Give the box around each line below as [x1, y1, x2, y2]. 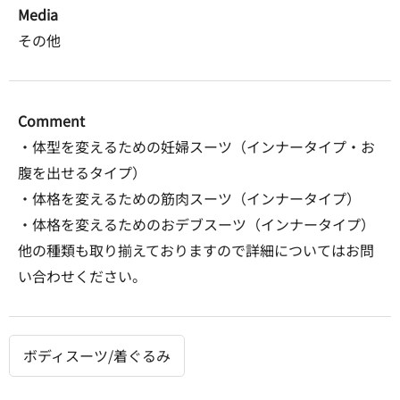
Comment [18, 110, 85, 132]
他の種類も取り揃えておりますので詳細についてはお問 [18, 239, 374, 262]
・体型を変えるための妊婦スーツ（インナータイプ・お [18, 136, 375, 158]
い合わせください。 [18, 265, 146, 287]
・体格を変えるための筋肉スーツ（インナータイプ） [18, 187, 361, 210]
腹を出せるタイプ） [18, 162, 146, 184]
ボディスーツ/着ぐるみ [23, 345, 171, 367]
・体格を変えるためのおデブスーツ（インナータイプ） [18, 213, 375, 236]
